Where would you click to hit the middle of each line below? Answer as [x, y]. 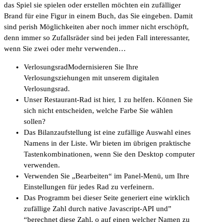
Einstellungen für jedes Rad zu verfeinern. [89, 187]
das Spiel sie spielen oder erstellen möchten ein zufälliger [92, 5]
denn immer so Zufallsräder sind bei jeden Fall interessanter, [97, 38]
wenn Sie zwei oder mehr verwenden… [65, 49]
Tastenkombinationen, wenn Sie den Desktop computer [109, 154]
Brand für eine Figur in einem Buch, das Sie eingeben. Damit [98, 16]
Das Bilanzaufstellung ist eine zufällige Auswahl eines [107, 133]
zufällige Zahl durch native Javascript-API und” [98, 209]
